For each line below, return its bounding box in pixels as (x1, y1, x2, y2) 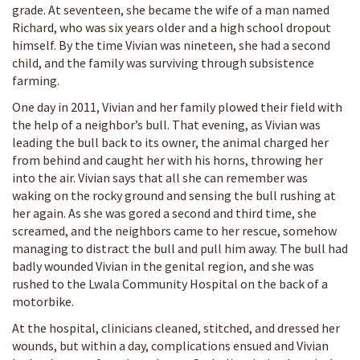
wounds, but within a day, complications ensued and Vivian (12, 337, 329, 354)
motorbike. (12, 292, 74, 309)
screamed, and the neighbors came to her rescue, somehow (12, 222, 337, 239)
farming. (12, 72, 59, 88)
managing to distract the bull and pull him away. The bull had (12, 239, 348, 256)
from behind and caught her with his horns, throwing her (12, 151, 323, 168)
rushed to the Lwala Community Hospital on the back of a (12, 275, 328, 292)
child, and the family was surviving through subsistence (12, 54, 314, 71)
